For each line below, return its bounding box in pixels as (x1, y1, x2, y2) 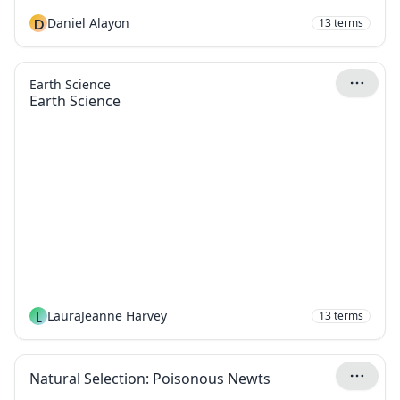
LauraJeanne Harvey (47, 307, 167, 324)
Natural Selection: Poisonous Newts (29, 369, 271, 388)
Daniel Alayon (47, 14, 129, 31)
